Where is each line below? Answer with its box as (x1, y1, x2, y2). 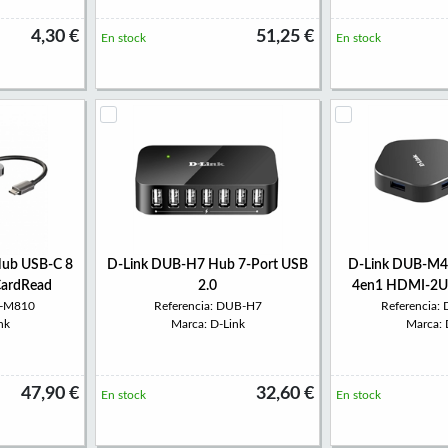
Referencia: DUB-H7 (153, 300, 262, 312)
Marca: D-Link (170, 318, 245, 330)
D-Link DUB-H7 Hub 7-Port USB (107, 258, 308, 272)
